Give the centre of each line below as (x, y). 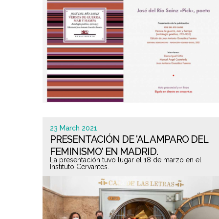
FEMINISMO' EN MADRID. (104, 152)
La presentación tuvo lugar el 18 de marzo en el (126, 160)
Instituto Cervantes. (79, 167)
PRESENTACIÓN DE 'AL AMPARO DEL (129, 139)
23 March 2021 (74, 128)
